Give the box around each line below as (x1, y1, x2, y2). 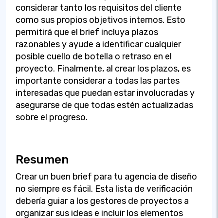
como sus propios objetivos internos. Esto (16, 14, 185, 25)
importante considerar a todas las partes (16, 75, 180, 86)
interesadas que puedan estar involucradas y (16, 87, 195, 98)
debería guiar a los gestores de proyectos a (16, 195, 189, 206)
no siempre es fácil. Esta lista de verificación (16, 183, 193, 194)
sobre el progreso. (16, 111, 88, 123)
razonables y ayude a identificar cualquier (16, 38, 181, 50)
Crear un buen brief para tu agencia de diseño (16, 171, 197, 182)
